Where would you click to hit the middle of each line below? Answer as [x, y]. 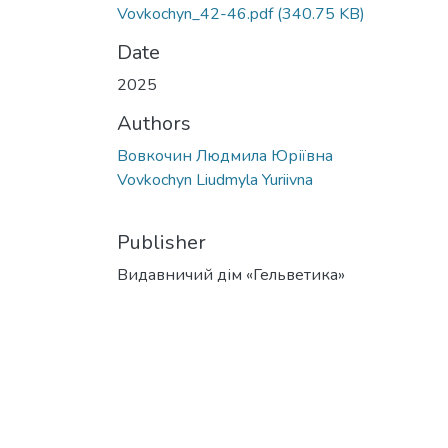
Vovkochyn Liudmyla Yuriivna [215, 180]
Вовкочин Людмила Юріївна [225, 156]
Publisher [161, 243]
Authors [154, 124]
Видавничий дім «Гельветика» [231, 275]
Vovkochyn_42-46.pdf [195, 14]
